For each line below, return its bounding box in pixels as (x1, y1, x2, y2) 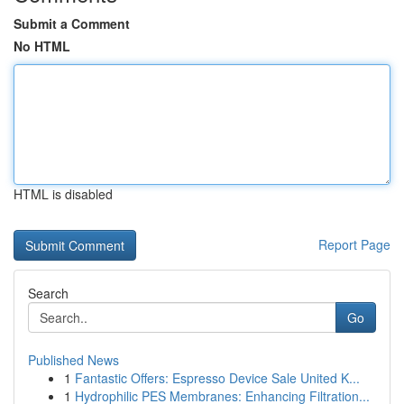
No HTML (14, 37, 70, 55)
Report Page (318, 235, 390, 253)
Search (28, 284, 69, 302)
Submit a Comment (14, 14, 130, 32)
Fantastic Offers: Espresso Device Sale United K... (75, 369, 360, 387)
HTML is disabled (14, 185, 113, 203)
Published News (28, 351, 119, 369)
